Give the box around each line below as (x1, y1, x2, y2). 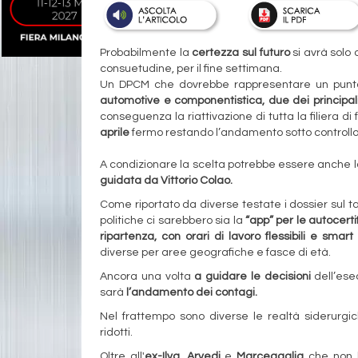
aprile (100, 126, 129, 138)
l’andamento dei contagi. (126, 286, 257, 298)
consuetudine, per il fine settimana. (100, 62, 282, 74)
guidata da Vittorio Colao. (100, 174, 233, 186)
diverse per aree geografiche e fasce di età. (100, 246, 331, 258)
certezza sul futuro (192, 46, 290, 58)
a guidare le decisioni (194, 270, 311, 282)
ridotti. (100, 326, 133, 338)
